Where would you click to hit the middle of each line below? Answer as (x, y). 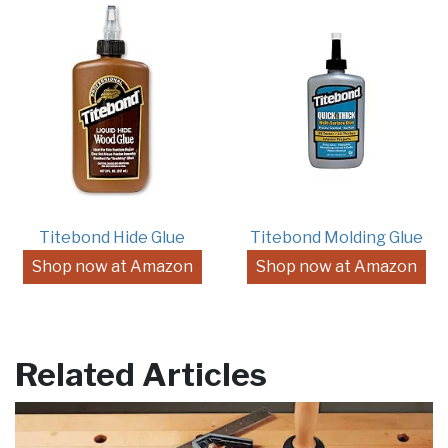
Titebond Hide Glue (112, 237)
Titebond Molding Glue (336, 237)
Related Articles (141, 374)
